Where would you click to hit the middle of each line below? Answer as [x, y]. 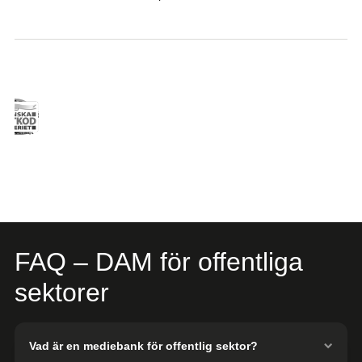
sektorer [62, 292]
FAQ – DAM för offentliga [159, 261]
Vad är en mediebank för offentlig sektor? [143, 345]
